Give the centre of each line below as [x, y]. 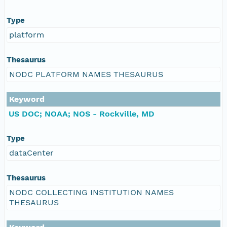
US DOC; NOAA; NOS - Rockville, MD [82, 113]
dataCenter [31, 153]
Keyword [27, 99]
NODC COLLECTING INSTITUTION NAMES [91, 192]
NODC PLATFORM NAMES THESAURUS [86, 74]
